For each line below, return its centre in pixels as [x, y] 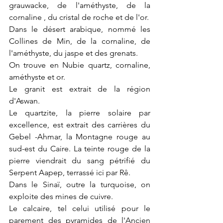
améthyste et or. [37, 77]
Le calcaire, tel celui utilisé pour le [80, 208]
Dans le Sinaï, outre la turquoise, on [80, 184]
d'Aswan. [25, 101]
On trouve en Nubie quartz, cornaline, [80, 65]
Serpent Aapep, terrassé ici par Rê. [70, 172]
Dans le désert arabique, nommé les [80, 29]
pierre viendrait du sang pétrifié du [80, 161]
